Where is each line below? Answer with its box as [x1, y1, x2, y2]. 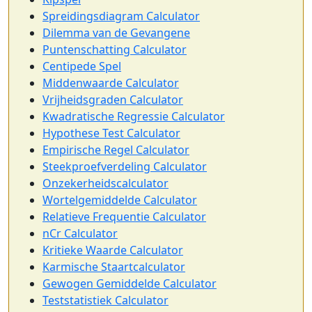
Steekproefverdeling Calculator [42, 158, 207, 174]
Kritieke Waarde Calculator [42, 242, 183, 258]
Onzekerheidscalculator [42, 175, 169, 191]
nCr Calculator [42, 225, 118, 241]
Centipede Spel [42, 58, 121, 74]
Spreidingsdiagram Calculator [42, 8, 200, 24]
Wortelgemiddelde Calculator [42, 192, 197, 208]
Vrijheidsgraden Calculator [42, 91, 183, 107]
